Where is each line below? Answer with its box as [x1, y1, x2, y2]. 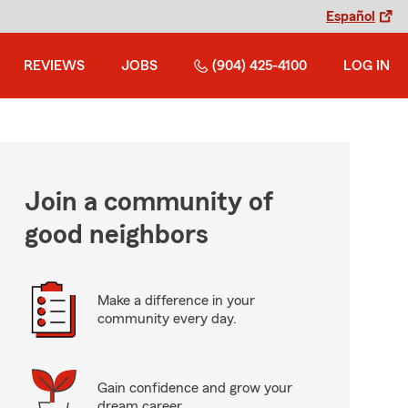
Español [326, 9, 375, 24]
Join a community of [24, 189, 273, 216]
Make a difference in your [97, 293, 255, 308]
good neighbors [24, 221, 209, 249]
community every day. [97, 311, 237, 326]
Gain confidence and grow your [97, 381, 292, 395]
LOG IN [343, 58, 390, 73]
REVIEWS [24, 58, 85, 73]
